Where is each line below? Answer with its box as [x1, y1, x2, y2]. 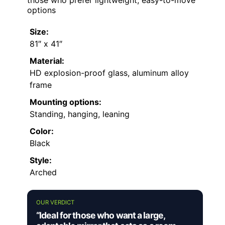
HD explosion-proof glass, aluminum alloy [30, 68, 189, 78]
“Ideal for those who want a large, [36, 210, 165, 221]
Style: [30, 155, 52, 166]
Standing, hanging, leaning [30, 109, 130, 120]
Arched [30, 167, 57, 178]
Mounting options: [30, 97, 101, 107]
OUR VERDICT [36, 199, 74, 206]
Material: [30, 56, 64, 66]
